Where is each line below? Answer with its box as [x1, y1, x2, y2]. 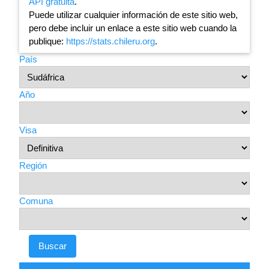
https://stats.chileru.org [66, 36, 155, 47]
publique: [29, 36, 66, 47]
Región [19, 160, 47, 171]
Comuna [19, 196, 53, 207]
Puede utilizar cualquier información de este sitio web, [29, 10, 238, 20]
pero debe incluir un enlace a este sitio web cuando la [29, 23, 237, 34]
